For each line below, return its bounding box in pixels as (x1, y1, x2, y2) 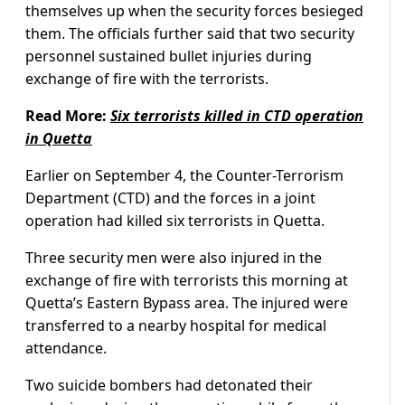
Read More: (25, 105, 110, 126)
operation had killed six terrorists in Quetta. (25, 210, 325, 231)
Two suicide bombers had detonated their (25, 374, 313, 395)
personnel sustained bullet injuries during (25, 45, 312, 66)
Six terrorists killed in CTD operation (110, 105, 363, 126)
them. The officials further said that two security (25, 23, 354, 43)
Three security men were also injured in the (25, 247, 322, 268)
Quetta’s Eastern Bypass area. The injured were (25, 292, 348, 313)
